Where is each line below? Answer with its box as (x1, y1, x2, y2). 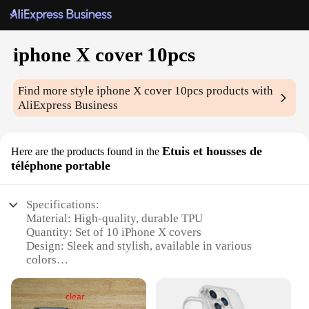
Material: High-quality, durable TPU (26, 212, 203, 226)
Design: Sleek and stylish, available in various (26, 239, 252, 253)
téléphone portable (11, 159, 110, 173)
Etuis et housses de (162, 144, 262, 159)
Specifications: (26, 198, 100, 212)
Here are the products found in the (11, 146, 159, 158)
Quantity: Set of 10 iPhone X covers (26, 226, 202, 239)
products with (203, 84, 274, 98)
